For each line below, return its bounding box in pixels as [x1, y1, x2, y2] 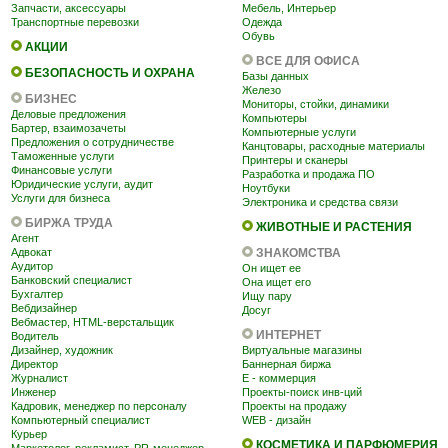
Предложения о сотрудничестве [11, 136, 174, 148]
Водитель [11, 330, 59, 342]
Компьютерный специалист [11, 414, 150, 426]
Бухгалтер [11, 288, 63, 300]
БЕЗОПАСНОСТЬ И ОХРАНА [25, 66, 195, 80]
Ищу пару [242, 290, 292, 302]
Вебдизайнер [11, 302, 77, 314]
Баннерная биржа [242, 358, 331, 370]
